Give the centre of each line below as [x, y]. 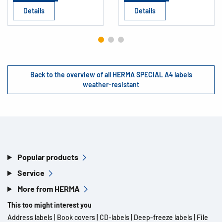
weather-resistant [111, 84]
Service [31, 173]
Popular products [48, 157]
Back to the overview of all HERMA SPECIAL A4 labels [111, 75]
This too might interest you [50, 205]
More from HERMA [48, 189]
